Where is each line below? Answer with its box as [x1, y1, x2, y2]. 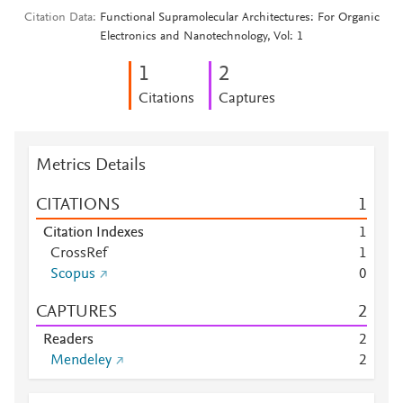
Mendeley [50, 354, 112, 368]
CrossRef [50, 246, 107, 261]
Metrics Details [36, 157, 146, 175]
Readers [43, 333, 94, 347]
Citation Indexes [43, 226, 144, 240]
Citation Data [23, 12, 93, 24]
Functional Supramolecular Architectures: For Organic [99, 12, 380, 24]
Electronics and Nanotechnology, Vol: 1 [100, 31, 303, 43]
